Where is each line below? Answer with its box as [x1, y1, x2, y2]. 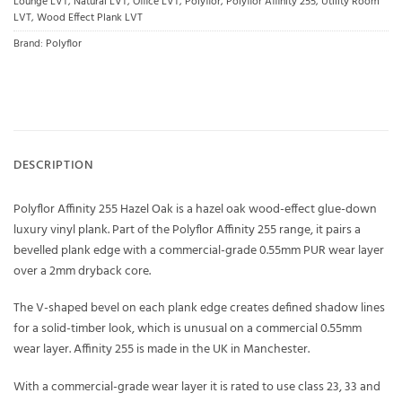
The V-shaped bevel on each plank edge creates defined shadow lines [13, 298, 385, 319]
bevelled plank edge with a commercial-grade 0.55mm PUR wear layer [13, 240, 384, 261]
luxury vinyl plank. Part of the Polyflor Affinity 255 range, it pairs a [13, 219, 361, 240]
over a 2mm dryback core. [13, 260, 151, 282]
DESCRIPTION [13, 154, 94, 176]
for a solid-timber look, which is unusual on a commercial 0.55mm [13, 319, 362, 340]
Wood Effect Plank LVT [37, 10, 143, 27]
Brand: [13, 36, 46, 53]
